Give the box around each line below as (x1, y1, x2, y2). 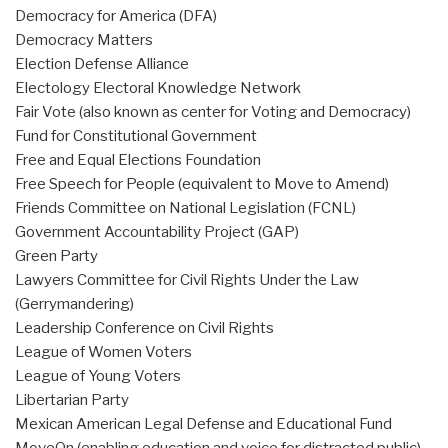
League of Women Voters (15, 343, 192, 362)
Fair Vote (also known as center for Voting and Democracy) (15, 103, 411, 122)
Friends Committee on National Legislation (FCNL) (15, 199, 356, 218)
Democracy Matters (15, 31, 153, 50)
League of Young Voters (15, 367, 181, 386)
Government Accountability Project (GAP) (15, 223, 299, 242)
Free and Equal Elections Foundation (15, 151, 261, 170)
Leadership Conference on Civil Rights (15, 319, 274, 338)
